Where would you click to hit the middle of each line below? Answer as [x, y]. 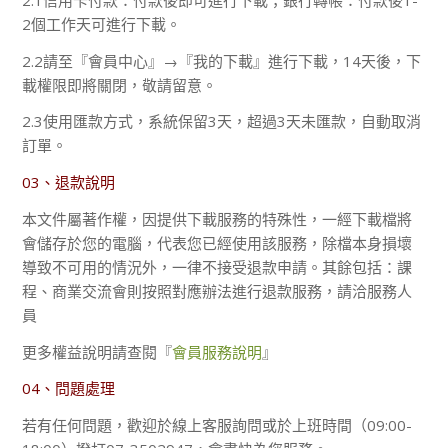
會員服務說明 [217, 351]
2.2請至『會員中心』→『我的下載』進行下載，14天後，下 [222, 60]
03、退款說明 [69, 182]
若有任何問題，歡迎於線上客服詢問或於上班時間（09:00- [217, 425]
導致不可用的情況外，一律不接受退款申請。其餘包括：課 [217, 266]
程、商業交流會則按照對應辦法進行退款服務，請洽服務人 [217, 290]
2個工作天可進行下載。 [102, 23]
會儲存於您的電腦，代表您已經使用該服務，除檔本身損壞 [217, 242]
